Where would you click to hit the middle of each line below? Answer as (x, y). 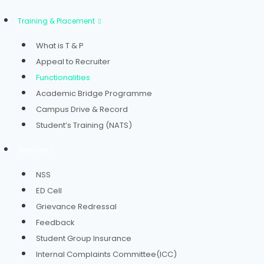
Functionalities (63, 77)
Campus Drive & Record (82, 109)
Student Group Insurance (84, 238)
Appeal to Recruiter (73, 61)
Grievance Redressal (76, 206)
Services (32, 150)
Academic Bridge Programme (94, 93)
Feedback (55, 222)
